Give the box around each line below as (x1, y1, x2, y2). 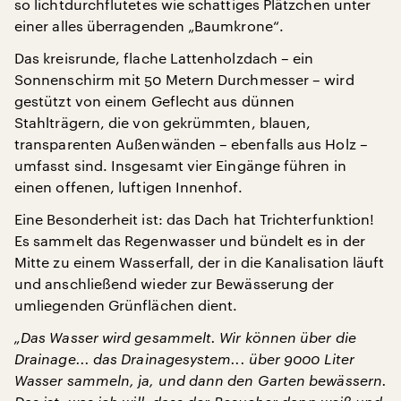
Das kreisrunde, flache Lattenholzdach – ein (14, 49, 314, 66)
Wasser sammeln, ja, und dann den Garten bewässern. (14, 371, 387, 388)
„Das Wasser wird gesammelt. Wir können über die (14, 328, 356, 346)
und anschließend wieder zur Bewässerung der (14, 275, 335, 292)
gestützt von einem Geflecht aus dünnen (14, 92, 295, 109)
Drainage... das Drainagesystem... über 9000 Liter (14, 350, 354, 367)
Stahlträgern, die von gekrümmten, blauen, (14, 114, 311, 131)
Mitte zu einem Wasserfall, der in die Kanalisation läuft (14, 253, 385, 270)
